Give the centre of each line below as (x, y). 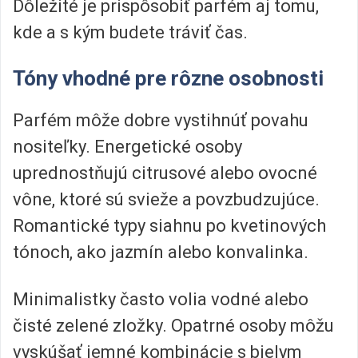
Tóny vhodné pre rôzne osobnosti (168, 78)
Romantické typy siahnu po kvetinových (169, 225)
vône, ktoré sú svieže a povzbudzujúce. (166, 199)
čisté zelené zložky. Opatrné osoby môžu (173, 326)
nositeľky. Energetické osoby (127, 146)
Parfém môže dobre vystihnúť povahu (161, 120)
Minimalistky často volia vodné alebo (161, 300)
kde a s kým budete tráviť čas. (130, 32)
